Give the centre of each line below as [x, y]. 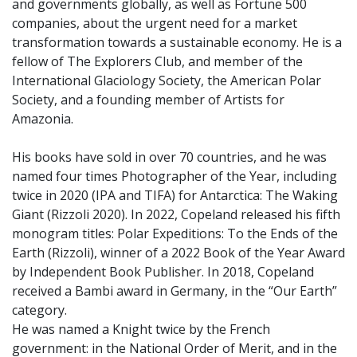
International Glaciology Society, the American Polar [167, 80]
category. [39, 310]
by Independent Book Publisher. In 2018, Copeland [163, 272]
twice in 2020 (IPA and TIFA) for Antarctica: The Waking [175, 195]
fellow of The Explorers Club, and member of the [157, 61]
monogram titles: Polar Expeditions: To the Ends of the [175, 233]
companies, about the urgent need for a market [155, 23]
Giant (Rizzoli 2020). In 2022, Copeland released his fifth [176, 214]
